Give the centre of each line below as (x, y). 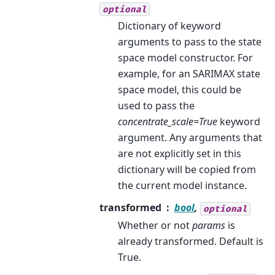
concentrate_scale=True (167, 122)
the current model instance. (182, 186)
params (208, 226)
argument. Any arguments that (190, 138)
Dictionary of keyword (169, 26)
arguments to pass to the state (189, 42)
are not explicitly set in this (179, 154)
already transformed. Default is (190, 242)
